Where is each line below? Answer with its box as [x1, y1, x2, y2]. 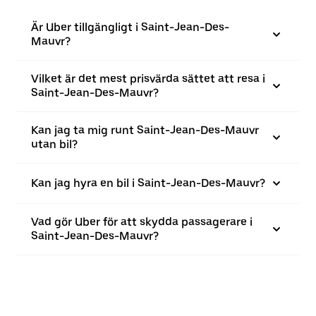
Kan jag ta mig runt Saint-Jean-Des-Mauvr [31, 123, 259, 138]
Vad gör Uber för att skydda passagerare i [31, 215, 253, 229]
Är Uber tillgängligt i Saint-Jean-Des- [31, 20, 229, 35]
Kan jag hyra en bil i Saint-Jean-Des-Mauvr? [31, 176, 265, 190]
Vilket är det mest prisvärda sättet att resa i [31, 72, 265, 86]
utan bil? [31, 138, 78, 152]
